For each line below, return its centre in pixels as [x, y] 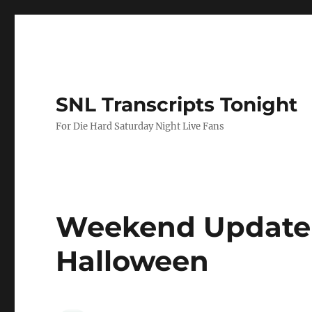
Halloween [133, 261]
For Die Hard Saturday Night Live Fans [140, 126]
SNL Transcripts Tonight [177, 104]
